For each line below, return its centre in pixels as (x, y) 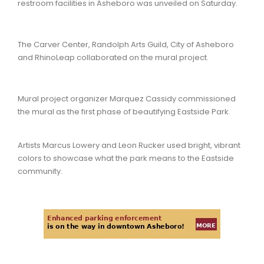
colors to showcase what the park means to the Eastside (126, 158)
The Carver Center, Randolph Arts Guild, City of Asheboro (126, 44)
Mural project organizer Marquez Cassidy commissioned (127, 98)
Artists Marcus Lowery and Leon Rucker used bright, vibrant (129, 145)
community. (41, 171)
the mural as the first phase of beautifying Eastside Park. (124, 111)
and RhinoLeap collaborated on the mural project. (114, 57)
